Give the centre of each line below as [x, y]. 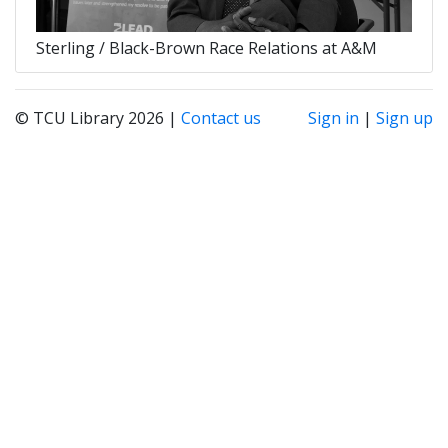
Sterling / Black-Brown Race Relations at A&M [206, 47]
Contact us [221, 117]
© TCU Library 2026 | [98, 117]
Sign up [404, 117]
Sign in [333, 117]
